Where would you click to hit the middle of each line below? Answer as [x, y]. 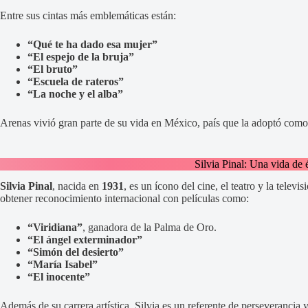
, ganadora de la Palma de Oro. [150, 228]
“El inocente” [59, 277]
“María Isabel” [63, 265]
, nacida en [77, 186]
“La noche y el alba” [75, 93]
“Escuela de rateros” [76, 81]
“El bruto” [53, 69]
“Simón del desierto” [76, 252]
